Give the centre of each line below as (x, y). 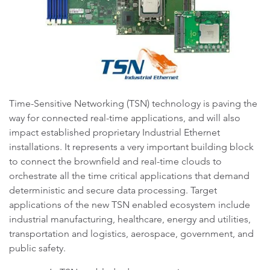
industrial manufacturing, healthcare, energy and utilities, (130, 219)
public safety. (37, 248)
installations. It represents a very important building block (131, 147)
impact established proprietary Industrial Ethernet (115, 132)
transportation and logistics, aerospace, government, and (131, 234)
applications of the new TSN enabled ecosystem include (130, 205)
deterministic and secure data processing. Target (113, 190)
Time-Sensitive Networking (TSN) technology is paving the (133, 103)
